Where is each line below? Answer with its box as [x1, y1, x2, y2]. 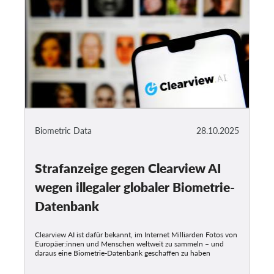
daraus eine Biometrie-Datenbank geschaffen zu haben [35, 248, 210, 257]
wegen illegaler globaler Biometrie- [35, 179, 235, 194]
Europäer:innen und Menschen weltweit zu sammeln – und [35, 239, 224, 248]
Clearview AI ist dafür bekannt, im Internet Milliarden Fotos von [35, 229, 237, 239]
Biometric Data [35, 125, 92, 136]
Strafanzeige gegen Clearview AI [35, 160, 221, 176]
